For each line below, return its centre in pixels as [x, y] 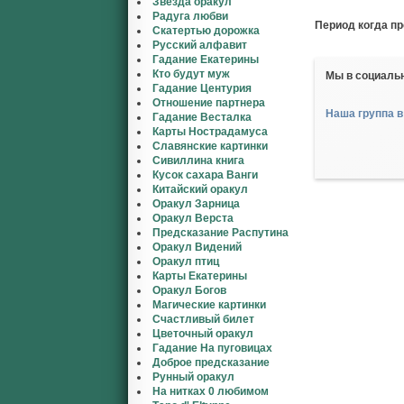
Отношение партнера [209, 103]
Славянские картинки [210, 146]
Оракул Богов [189, 290]
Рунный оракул [193, 377]
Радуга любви [190, 16]
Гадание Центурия [202, 88]
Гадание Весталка [202, 117]
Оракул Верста [193, 218]
